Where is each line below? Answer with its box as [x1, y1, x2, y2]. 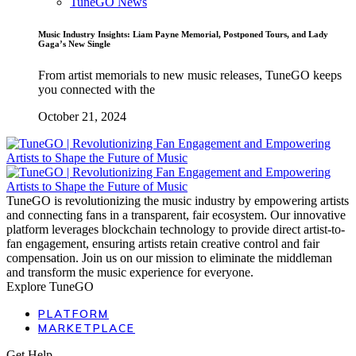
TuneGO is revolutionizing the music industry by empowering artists [6, 193, 349, 207]
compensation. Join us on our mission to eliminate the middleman [6, 250, 332, 265]
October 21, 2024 [38, 109, 126, 123]
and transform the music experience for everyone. [6, 265, 253, 279]
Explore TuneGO [6, 279, 94, 293]
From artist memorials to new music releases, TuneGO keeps [38, 68, 342, 82]
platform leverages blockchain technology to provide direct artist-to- [6, 222, 345, 236]
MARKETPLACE [38, 320, 135, 335]
